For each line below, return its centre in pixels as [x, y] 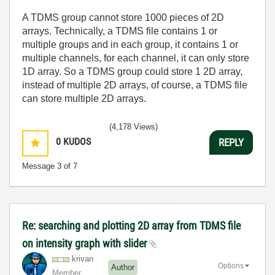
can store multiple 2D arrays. [84, 99]
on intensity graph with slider [86, 244]
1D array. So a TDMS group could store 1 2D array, [132, 72]
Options [231, 266]
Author [123, 267]
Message [40, 166]
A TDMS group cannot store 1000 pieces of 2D [123, 18]
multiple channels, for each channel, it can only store [136, 58]
